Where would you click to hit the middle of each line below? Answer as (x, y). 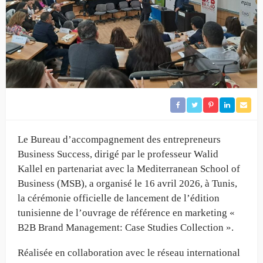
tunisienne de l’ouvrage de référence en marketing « (126, 213)
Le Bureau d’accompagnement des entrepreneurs (119, 140)
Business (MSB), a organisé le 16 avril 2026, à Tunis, (127, 184)
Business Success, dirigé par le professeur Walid (118, 154)
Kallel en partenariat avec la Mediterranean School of (129, 169)
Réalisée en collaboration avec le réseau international (129, 253)
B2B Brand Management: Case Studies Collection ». (126, 228)
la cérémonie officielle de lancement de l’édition (119, 198)
